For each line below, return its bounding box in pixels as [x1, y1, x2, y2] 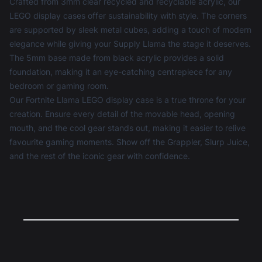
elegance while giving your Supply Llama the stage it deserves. [9, 39, 251, 49]
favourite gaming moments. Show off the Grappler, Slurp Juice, [9, 137, 250, 147]
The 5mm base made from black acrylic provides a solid [9, 53, 224, 63]
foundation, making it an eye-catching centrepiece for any [9, 67, 232, 77]
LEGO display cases [9, 11, 85, 21]
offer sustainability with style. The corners [85, 11, 247, 21]
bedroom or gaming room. [9, 81, 109, 91]
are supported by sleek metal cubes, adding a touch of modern [9, 25, 251, 35]
